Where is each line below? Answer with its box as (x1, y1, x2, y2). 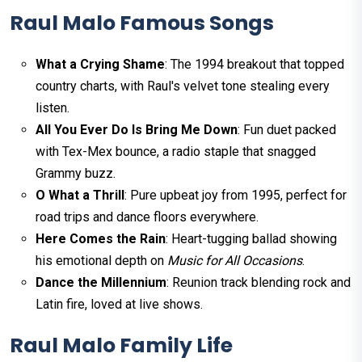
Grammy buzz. (36, 165, 116, 181)
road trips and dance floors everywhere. (36, 208, 259, 225)
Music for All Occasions (167, 252, 302, 268)
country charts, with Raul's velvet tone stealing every (36, 78, 330, 94)
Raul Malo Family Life (10, 330, 233, 360)
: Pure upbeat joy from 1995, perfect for (124, 187, 347, 203)
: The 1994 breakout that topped (165, 56, 344, 72)
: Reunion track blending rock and (166, 274, 351, 290)
